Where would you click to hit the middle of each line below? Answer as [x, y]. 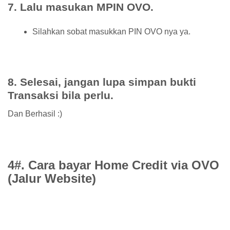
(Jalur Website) [52, 178]
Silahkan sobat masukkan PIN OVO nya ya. [111, 32]
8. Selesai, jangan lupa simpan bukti [102, 82]
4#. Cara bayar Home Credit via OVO [113, 165]
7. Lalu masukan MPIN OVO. [81, 7]
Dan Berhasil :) [35, 113]
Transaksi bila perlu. [61, 95]
